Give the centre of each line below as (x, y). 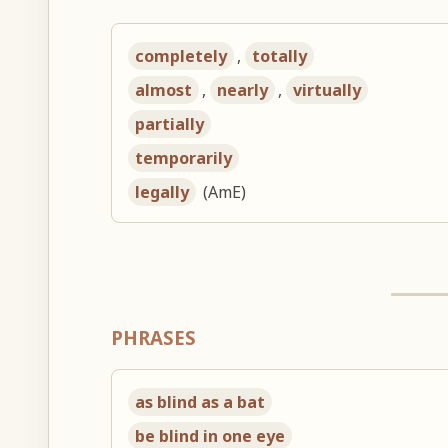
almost (164, 90)
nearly (243, 90)
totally (280, 56)
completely (181, 56)
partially (170, 124)
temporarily (184, 158)
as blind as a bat (200, 402)
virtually (327, 90)
